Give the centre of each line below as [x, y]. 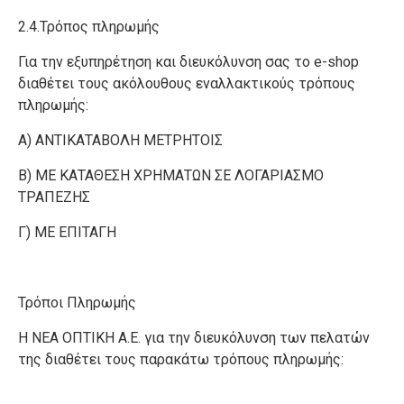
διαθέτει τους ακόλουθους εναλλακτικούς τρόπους [187, 83]
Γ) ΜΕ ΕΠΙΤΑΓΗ [69, 232]
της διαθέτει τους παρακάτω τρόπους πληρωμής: [181, 359]
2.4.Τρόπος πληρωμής [91, 27]
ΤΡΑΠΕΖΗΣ [56, 197]
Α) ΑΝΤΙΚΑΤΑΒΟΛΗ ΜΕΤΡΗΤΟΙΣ [122, 140]
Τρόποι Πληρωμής [77, 303]
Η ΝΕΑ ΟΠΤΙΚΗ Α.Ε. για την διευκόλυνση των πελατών [194, 338]
